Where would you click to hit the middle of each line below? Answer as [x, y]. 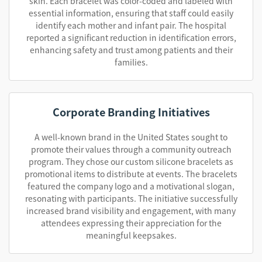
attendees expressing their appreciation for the [131, 223]
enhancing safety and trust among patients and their [131, 50]
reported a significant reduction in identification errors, [131, 37]
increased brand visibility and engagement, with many [131, 211]
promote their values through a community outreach [131, 149]
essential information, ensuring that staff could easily [131, 13]
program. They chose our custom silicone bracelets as [131, 161]
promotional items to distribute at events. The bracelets [131, 174]
